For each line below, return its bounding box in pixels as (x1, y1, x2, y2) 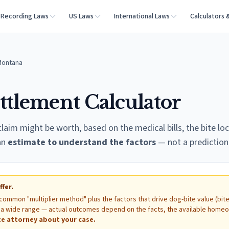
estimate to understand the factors (8, 136, 156, 149)
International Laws (114, 11, 170, 21)
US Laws (69, 11, 94, 21)
